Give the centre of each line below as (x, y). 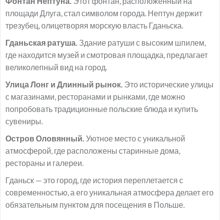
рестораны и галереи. (44, 163)
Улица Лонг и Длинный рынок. (65, 84)
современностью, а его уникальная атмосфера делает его (110, 192)
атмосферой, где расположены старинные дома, (93, 151)
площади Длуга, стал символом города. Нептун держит (104, 13)
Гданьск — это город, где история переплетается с (94, 180)
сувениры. (24, 121)
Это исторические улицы (169, 84)
